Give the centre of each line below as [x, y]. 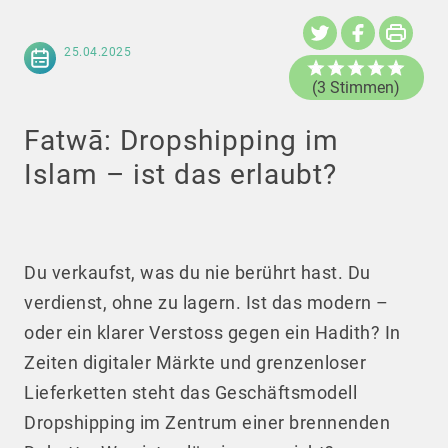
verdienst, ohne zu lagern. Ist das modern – [206, 303]
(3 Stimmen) [356, 88]
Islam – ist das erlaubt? [180, 175]
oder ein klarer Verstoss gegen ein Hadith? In [212, 333]
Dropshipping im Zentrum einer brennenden [207, 423]
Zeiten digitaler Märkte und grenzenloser [195, 363]
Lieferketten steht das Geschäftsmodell [190, 393]
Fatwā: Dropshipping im [181, 141]
